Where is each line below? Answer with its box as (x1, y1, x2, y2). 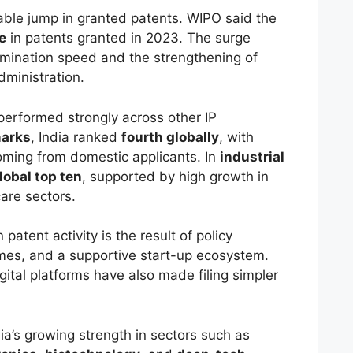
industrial (219, 148, 284, 165)
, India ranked (30, 128, 121, 145)
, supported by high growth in (81, 168, 269, 184)
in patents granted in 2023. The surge (6, 30, 251, 46)
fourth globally (121, 128, 219, 145)
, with (218, 128, 254, 145)
